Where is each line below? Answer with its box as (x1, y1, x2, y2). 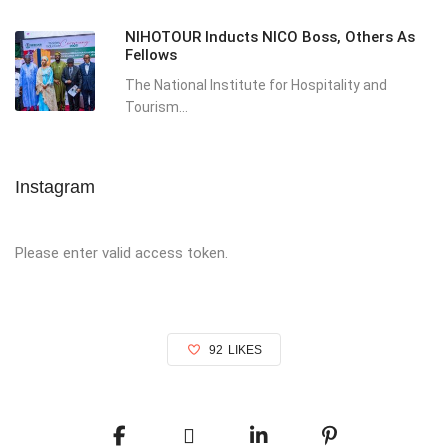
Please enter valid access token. (15, 243, 228, 262)
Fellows (125, 45, 177, 64)
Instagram (15, 176, 95, 197)
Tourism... (125, 98, 188, 115)
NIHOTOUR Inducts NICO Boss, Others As (125, 27, 415, 46)
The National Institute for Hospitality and (125, 76, 387, 93)
